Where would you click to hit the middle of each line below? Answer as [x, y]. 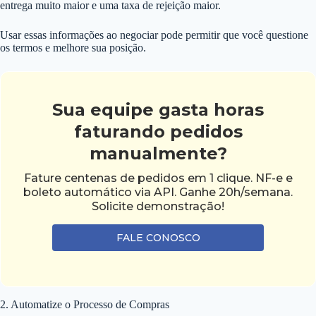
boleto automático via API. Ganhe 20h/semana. [158, 192]
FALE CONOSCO [158, 237]
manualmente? [158, 153]
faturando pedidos [158, 131]
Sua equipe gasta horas [158, 109]
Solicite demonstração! [158, 206]
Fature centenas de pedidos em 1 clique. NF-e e [158, 178]
